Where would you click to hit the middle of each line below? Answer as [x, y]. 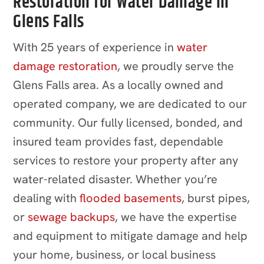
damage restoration [65, 66]
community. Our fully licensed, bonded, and [128, 122]
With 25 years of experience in [94, 47]
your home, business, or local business [115, 254]
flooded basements [131, 198]
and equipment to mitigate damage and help [131, 235]
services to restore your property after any [126, 160]
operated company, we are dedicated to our [130, 103]
